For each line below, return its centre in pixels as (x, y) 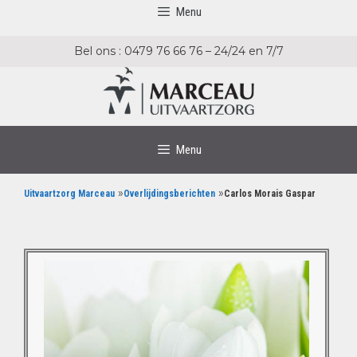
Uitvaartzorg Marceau (69, 193)
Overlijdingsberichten (169, 193)
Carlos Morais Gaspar (270, 193)
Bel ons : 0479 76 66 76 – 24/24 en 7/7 (178, 51)
